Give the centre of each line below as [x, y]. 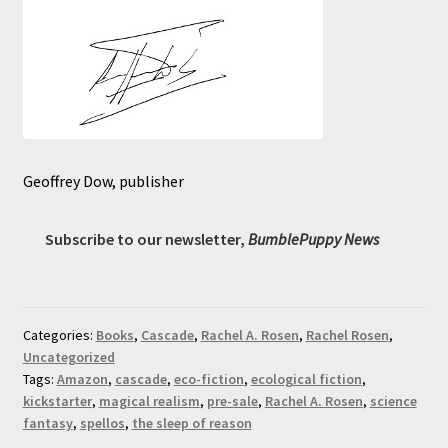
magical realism [149, 400]
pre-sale [232, 400]
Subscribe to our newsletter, [147, 238]
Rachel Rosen [347, 334]
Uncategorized [68, 356]
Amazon [82, 378]
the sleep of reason [191, 422]
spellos [102, 422]
